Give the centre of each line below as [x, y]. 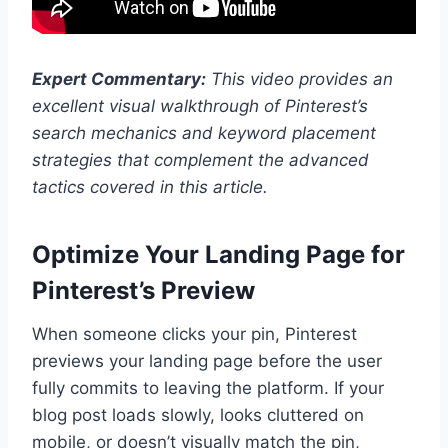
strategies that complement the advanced [200, 159]
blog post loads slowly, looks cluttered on [198, 414]
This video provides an [299, 78]
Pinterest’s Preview [143, 290]
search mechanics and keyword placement [204, 132]
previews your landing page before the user [207, 360]
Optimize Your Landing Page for [218, 254]
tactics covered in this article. [150, 186]
